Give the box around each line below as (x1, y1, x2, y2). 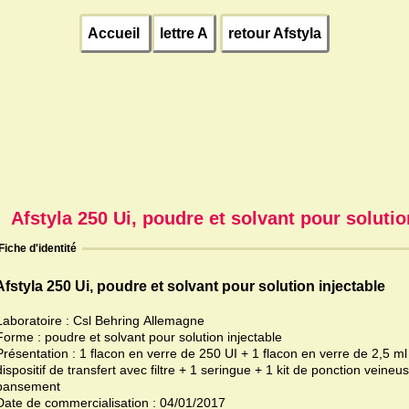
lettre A (160, 26, 208, 42)
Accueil (88, 26, 143, 42)
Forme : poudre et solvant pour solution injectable (104, 330, 286, 345)
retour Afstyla (228, 26, 321, 42)
